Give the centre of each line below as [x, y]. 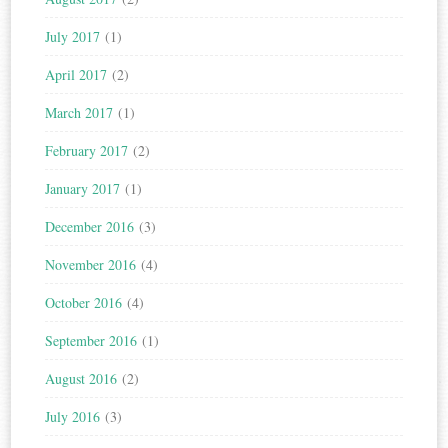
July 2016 [73, 417]
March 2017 [79, 113]
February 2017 [87, 151]
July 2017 [73, 37]
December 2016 [90, 227]
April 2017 [76, 75]
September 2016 [91, 341]
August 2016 [81, 379]
